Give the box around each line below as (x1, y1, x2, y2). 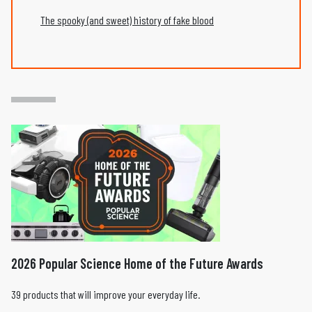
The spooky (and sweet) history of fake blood (40, 13, 214, 26)
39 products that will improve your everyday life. (11, 287, 200, 301)
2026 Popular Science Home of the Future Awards (11, 254, 263, 272)
